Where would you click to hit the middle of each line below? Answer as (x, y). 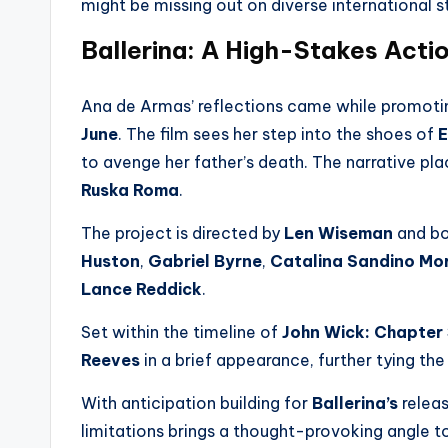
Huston (110, 261)
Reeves (110, 360)
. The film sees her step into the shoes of (278, 134)
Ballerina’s (355, 403)
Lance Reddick (141, 289)
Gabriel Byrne (205, 261)
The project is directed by (182, 233)
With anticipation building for (196, 403)
